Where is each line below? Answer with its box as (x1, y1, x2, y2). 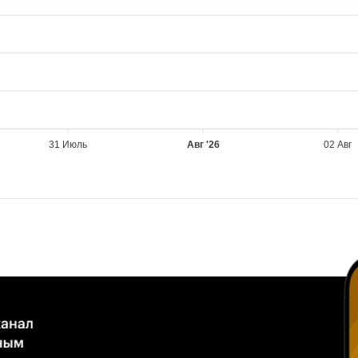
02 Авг (324, 139, 353, 151)
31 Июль (49, 139, 88, 151)
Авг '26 (186, 139, 220, 151)
